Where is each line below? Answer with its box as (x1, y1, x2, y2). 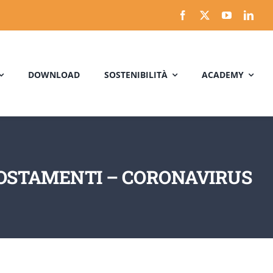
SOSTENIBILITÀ (104, 68, 168, 80)
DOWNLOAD (28, 68, 80, 80)
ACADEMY (202, 68, 244, 80)
